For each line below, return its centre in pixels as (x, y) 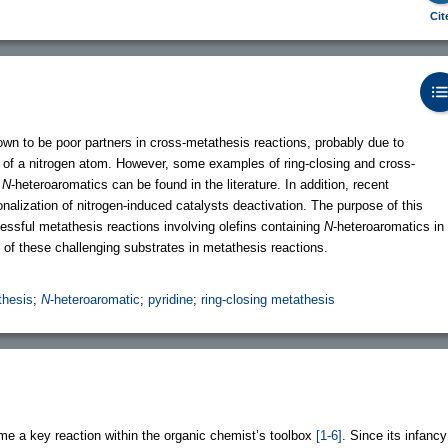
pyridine (170, 299)
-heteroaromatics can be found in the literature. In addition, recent (200, 184)
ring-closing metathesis (268, 299)
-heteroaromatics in (388, 226)
